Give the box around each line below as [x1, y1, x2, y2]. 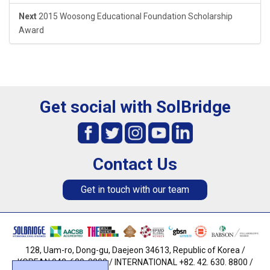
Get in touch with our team [81, 184, 189, 196]
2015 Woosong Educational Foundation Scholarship [39, 11, 233, 22]
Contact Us [93, 154, 177, 175]
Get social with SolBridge [39, 97, 231, 118]
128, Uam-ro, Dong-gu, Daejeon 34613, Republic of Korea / [25, 245, 245, 256]
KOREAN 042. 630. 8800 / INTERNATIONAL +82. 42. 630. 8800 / [17, 257, 253, 268]
